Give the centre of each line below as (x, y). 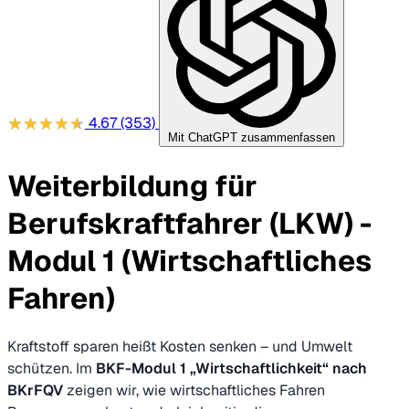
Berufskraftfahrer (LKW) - (189, 223)
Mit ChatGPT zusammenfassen (252, 138)
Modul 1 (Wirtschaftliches (189, 260)
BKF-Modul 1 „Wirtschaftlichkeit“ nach (231, 369)
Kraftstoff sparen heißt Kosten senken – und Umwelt (180, 347)
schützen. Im (52, 369)
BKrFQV (35, 391)
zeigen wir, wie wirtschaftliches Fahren (194, 391)
